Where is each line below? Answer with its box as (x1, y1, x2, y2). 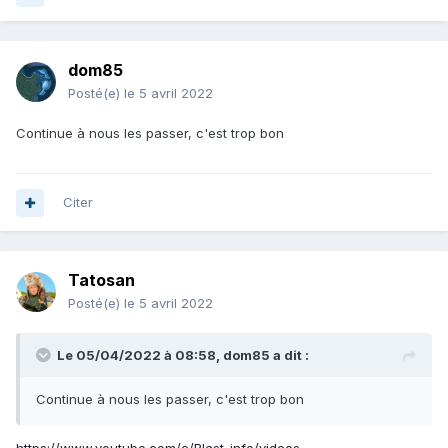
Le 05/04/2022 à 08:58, (57, 347, 223, 364)
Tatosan (68, 270, 135, 291)
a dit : (270, 347, 309, 364)
